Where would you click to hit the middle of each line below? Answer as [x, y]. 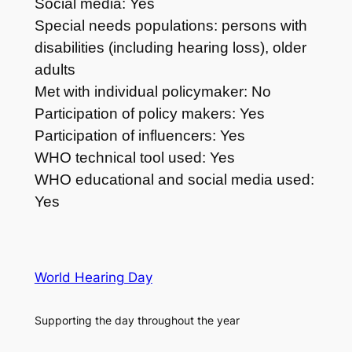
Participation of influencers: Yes [139, 135]
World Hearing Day [93, 278]
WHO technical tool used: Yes [134, 157]
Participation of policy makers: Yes [149, 113]
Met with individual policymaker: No [152, 91]
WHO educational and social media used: [174, 179]
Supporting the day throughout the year [137, 321]
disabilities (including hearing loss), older [170, 47]
